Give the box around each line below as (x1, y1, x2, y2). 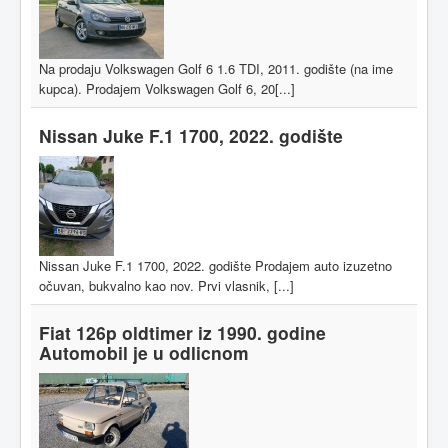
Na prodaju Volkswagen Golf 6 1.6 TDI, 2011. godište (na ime (39, 58, 393, 78)
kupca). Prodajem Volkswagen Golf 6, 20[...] (39, 78, 295, 98)
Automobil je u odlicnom (39, 339, 249, 365)
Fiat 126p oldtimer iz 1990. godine (39, 319, 326, 345)
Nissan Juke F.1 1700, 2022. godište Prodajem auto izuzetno (39, 255, 392, 275)
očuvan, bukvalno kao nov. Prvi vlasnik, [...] (39, 275, 294, 295)
